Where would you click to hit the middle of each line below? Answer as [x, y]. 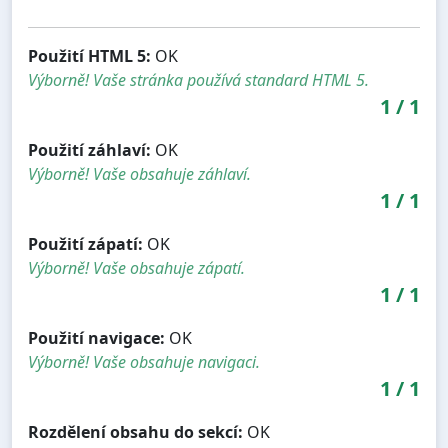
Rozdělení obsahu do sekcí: [135, 432]
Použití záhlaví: [89, 150]
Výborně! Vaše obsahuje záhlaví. [139, 174]
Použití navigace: [96, 338]
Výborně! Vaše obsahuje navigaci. [144, 362]
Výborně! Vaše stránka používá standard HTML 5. [198, 80]
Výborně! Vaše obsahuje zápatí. [136, 268]
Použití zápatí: [85, 244]
